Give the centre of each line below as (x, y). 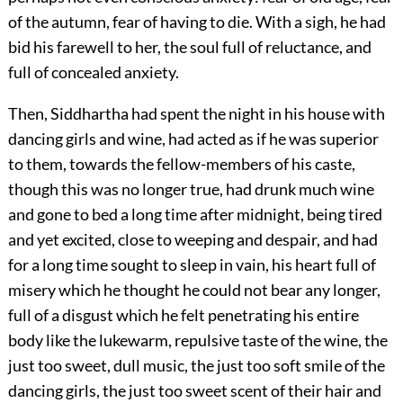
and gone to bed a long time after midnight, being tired (195, 215)
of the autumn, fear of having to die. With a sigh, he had (197, 22)
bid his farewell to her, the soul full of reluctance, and (189, 47)
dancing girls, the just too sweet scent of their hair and (194, 391)
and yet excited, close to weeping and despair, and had (193, 240)
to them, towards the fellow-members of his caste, (181, 164)
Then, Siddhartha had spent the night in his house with (196, 114)
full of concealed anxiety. (93, 72)
